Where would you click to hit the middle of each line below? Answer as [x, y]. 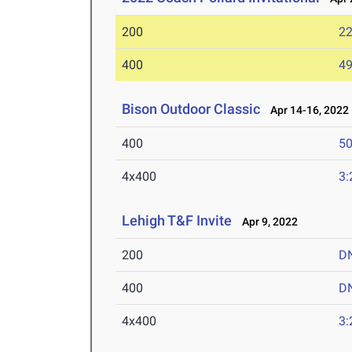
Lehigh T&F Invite [177, 221]
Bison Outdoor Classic [191, 109]
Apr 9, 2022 [267, 222]
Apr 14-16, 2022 [306, 110]
